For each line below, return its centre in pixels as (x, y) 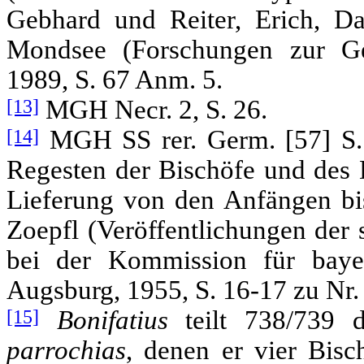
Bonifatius (112, 320)
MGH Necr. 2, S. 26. (153, 109)
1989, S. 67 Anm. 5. (115, 79)
